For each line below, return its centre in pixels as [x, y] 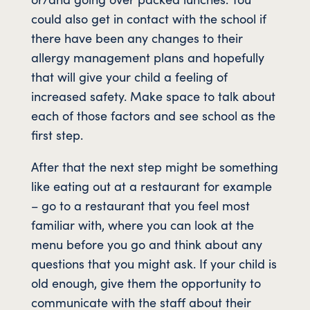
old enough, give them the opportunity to [146, 282]
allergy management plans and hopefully [147, 57]
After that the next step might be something [154, 166]
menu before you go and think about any [146, 244]
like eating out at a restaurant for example [151, 185]
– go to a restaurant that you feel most [140, 205]
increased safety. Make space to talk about [153, 95]
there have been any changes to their [137, 37]
